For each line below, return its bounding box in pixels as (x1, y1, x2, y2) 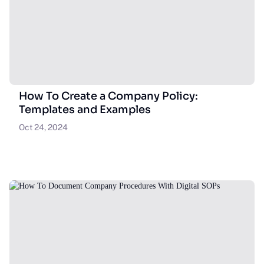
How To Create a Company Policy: (19, 90, 198, 103)
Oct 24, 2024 (19, 123, 68, 132)
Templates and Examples (19, 103, 151, 116)
